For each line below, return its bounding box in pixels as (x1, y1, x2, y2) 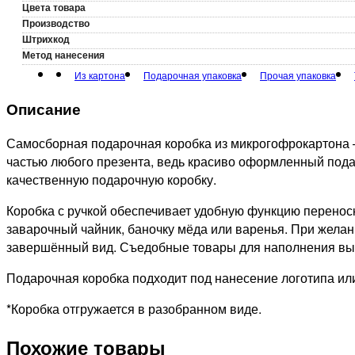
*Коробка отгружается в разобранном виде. (6, 300, 261, 319)
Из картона (74, 67, 125, 82)
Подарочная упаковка (143, 67, 242, 82)
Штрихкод (22, 31, 70, 46)
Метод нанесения (22, 47, 105, 62)
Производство (22, 15, 90, 30)
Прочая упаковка (260, 67, 336, 82)
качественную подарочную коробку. (6, 170, 216, 189)
